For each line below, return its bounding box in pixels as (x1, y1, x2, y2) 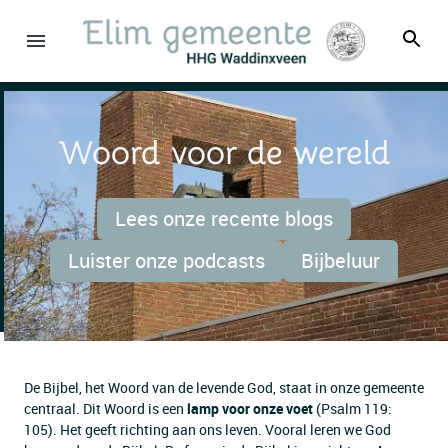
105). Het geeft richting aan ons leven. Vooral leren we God (24, 420, 391, 439)
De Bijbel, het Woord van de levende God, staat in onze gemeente (24, 378, 424, 397)
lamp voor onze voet (187, 399, 313, 418)
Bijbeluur (301, 246, 380, 274)
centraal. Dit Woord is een (24, 399, 187, 418)
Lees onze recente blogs (115, 204, 333, 232)
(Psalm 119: (313, 399, 392, 418)
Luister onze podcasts (68, 246, 265, 274)
